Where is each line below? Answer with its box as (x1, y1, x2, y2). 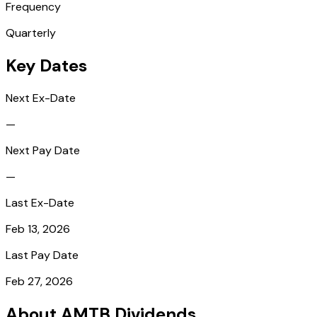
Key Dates (6, 54, 87, 76)
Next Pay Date (6, 142, 80, 158)
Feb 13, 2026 (6, 221, 70, 236)
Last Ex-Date (6, 195, 74, 210)
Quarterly (6, 25, 56, 40)
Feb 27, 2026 (6, 273, 73, 289)
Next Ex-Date (6, 90, 76, 105)
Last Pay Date (6, 247, 79, 263)
